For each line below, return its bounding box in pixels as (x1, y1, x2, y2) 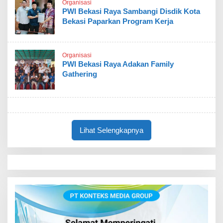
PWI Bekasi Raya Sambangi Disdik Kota (62, 7, 200, 15)
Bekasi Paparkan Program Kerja (62, 17, 173, 25)
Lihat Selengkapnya (80, 125, 143, 134)
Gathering (62, 69, 97, 78)
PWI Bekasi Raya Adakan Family (62, 59, 174, 68)
